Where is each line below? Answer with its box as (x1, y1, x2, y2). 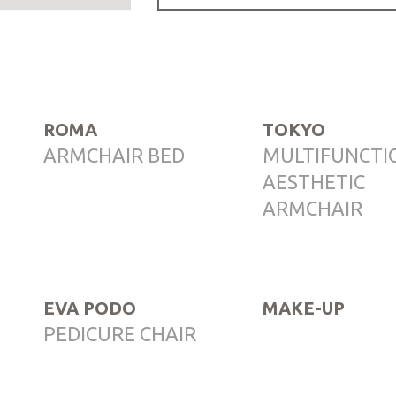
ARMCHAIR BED (42, 143, 185, 166)
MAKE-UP (263, 297, 346, 318)
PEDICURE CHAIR (42, 322, 196, 345)
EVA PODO (42, 297, 136, 318)
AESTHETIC (263, 170, 366, 193)
